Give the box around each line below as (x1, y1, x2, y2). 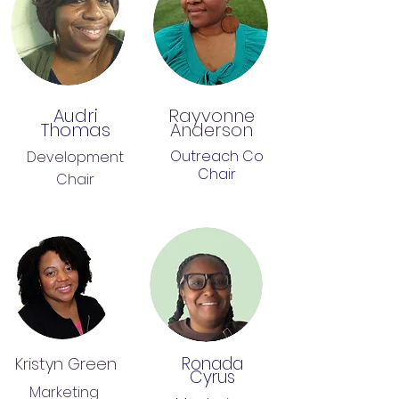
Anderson (170, 118, 253, 142)
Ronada (181, 352, 243, 376)
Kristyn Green (15, 353, 117, 375)
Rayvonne (168, 103, 255, 128)
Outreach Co (170, 146, 264, 167)
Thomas (40, 118, 110, 142)
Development (27, 147, 124, 167)
